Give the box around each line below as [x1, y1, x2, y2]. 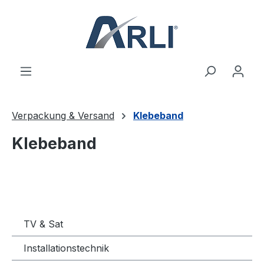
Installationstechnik [24, 242, 109, 254]
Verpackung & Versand [12, 110, 114, 121]
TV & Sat [24, 218, 63, 230]
